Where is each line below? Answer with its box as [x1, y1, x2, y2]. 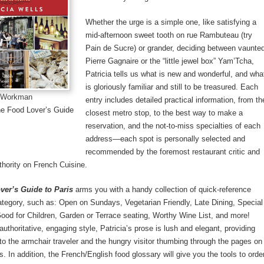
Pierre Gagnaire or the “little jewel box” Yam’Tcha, [85, 57, 254, 65]
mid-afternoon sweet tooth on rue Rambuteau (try [85, 31, 252, 39]
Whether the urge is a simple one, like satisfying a [85, 18, 256, 27]
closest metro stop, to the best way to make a [85, 108, 243, 117]
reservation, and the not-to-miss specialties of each [85, 121, 260, 130]
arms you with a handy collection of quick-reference [73, 185, 251, 194]
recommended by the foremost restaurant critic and [85, 147, 260, 156]
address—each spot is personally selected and [85, 134, 245, 143]
